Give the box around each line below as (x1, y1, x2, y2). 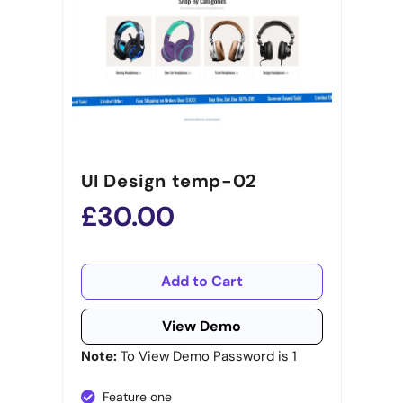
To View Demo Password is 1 (120, 347, 297, 366)
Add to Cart (160, 272, 243, 291)
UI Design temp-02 (80, 169, 256, 193)
